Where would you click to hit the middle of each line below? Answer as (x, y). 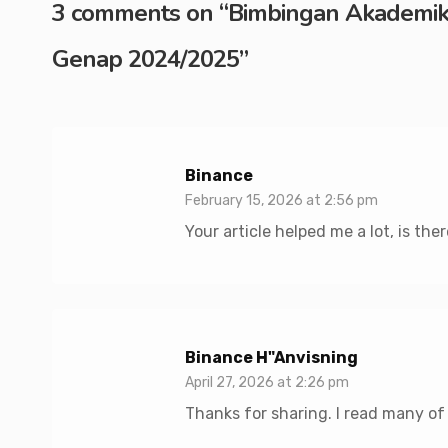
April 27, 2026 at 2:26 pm (267, 382)
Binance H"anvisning (271, 357)
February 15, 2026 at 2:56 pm (281, 200)
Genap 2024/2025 (145, 59)
